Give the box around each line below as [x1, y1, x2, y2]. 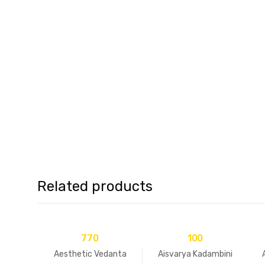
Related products [37, 177, 153, 195]
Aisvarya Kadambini [158, 249, 232, 260]
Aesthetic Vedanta [53, 249, 127, 260]
